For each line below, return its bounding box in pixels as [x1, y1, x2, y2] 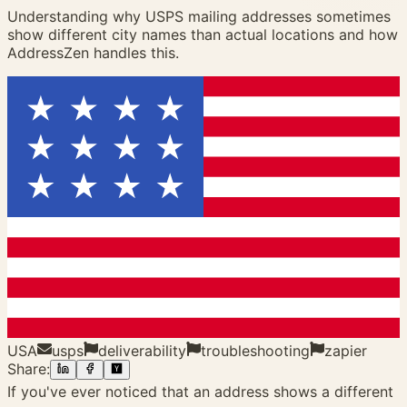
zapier [324, 341, 367, 360]
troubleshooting [201, 341, 310, 360]
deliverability [98, 341, 186, 360]
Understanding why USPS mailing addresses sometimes [7, 6, 391, 25]
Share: [7, 360, 50, 379]
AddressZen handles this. [7, 43, 179, 62]
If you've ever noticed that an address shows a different [7, 382, 393, 402]
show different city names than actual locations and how [7, 25, 398, 44]
